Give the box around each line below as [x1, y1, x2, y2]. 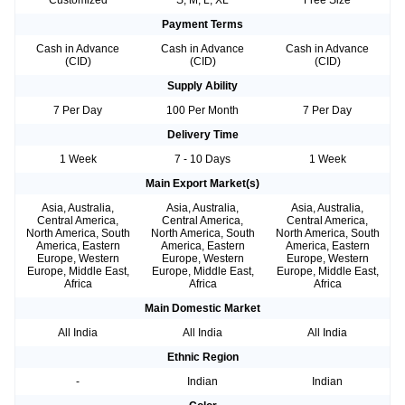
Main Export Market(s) [146, 177, 259, 191]
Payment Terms [162, 18, 243, 32]
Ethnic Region [166, 351, 239, 364]
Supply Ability [167, 80, 238, 93]
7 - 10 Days [174, 153, 231, 166]
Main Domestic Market [145, 302, 260, 316]
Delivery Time [166, 128, 239, 142]
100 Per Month [166, 104, 239, 118]
